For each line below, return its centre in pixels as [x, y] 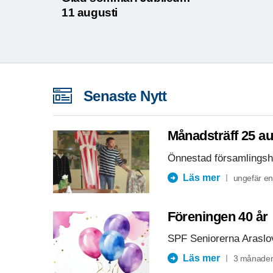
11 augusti [90, 13]
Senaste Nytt [125, 96]
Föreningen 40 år [218, 216]
